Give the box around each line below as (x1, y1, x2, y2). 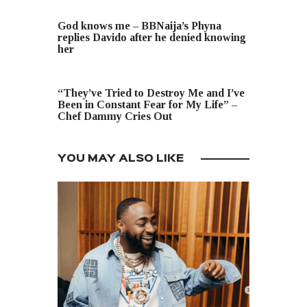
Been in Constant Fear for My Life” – (58, 99, 237, 111)
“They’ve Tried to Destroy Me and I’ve (58, 87, 245, 99)
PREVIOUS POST (71, 8, 147, 15)
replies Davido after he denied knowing (58, 32, 246, 44)
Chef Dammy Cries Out (58, 110, 172, 123)
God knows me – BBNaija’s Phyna (58, 20, 221, 32)
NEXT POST (58, 75, 111, 82)
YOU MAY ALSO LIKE (58, 153, 184, 164)
